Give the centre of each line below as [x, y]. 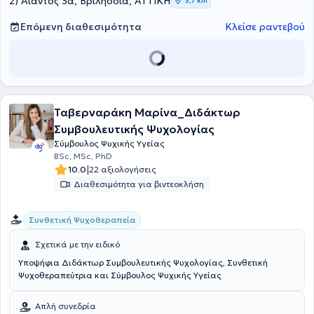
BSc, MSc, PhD [83, 156]
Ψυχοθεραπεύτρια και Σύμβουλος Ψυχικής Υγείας [120, 275]
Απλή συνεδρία [66, 306]
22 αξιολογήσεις [123, 169]
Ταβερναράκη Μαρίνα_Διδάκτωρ [147, 112]
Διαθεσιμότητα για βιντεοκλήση [139, 184]
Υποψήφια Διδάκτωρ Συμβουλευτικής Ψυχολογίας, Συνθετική [143, 262]
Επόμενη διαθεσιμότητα [81, 27]
